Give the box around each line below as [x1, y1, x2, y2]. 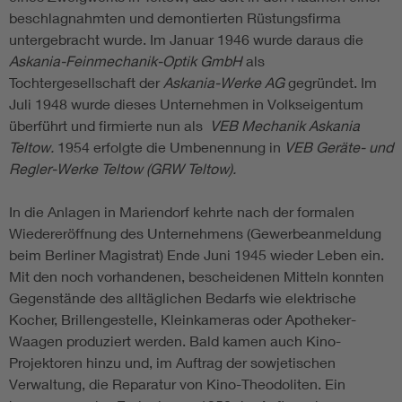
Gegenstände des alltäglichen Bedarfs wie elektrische [9, 289, 356, 307]
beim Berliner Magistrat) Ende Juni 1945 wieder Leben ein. [9, 246, 384, 264]
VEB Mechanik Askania [210, 117, 360, 135]
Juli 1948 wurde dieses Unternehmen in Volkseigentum [9, 95, 363, 113]
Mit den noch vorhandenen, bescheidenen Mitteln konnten [9, 267, 384, 285]
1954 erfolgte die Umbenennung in [54, 138, 284, 156]
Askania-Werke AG [163, 74, 288, 92]
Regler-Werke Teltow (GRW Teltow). [9, 160, 236, 178]
